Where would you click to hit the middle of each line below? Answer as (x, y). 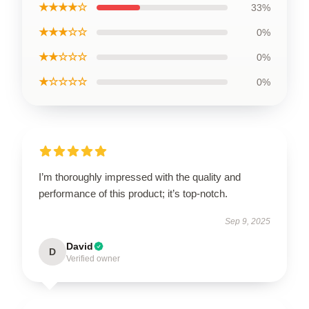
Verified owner (93, 259)
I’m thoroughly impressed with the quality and (140, 177)
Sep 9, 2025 (248, 221)
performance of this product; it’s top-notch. (133, 193)
